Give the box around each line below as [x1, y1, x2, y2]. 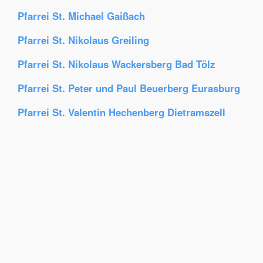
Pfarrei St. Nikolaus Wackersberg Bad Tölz [18, 57, 215, 71]
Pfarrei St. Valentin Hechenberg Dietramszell [18, 105, 225, 119]
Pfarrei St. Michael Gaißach [18, 9, 145, 23]
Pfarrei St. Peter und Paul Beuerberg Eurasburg [18, 81, 240, 95]
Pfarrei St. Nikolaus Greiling [18, 33, 149, 47]
